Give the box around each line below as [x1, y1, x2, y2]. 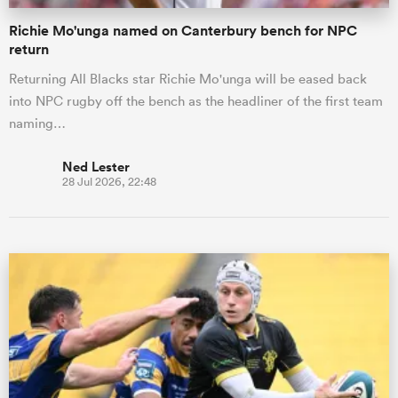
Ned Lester [62, 157, 130, 177]
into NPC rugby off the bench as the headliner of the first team [9, 92, 383, 110]
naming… [9, 115, 66, 132]
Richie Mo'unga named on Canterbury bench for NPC [9, 21, 357, 41]
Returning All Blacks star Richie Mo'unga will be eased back [9, 70, 367, 88]
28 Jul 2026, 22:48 [62, 174, 156, 190]
